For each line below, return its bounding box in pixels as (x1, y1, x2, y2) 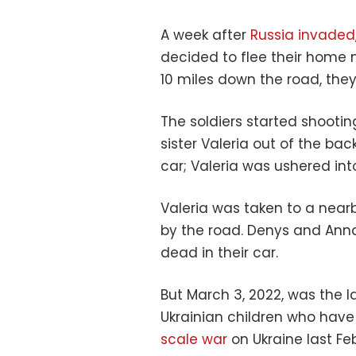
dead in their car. (161, 242, 278, 262)
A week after (161, 25, 250, 44)
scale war (161, 329, 227, 349)
